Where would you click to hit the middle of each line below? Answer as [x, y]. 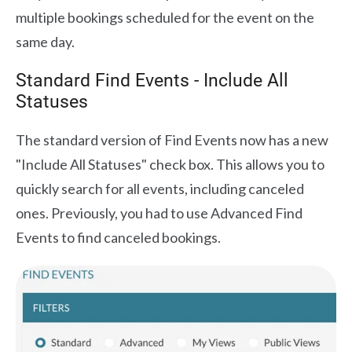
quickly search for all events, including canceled [160, 188]
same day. [46, 41]
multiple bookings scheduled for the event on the [165, 17]
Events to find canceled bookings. [118, 237]
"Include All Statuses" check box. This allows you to [170, 164]
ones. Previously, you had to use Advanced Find [159, 213]
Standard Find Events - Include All [152, 80]
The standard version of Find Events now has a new [172, 139]
